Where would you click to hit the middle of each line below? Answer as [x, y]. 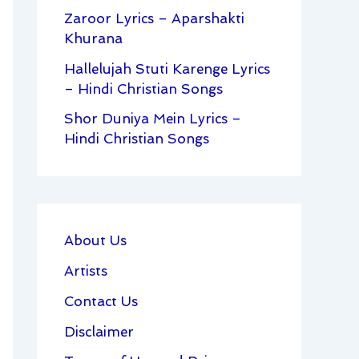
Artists [86, 271]
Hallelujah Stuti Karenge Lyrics [167, 69]
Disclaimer [99, 331]
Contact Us [101, 301]
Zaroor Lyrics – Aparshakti [154, 18]
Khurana [93, 38]
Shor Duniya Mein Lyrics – [153, 119]
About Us [95, 241]
